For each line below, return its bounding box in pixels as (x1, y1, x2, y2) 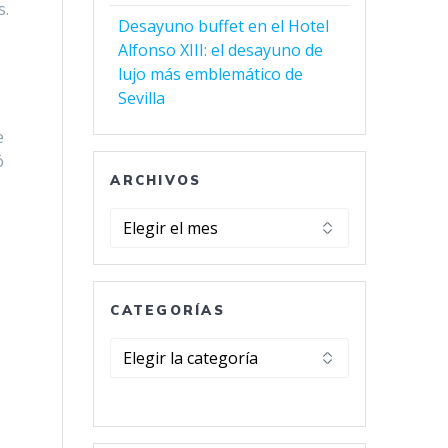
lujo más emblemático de (118, 63, 304, 86)
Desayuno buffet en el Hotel (118, 15, 330, 38)
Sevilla (118, 87, 166, 110)
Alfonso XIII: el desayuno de (118, 39, 324, 62)
